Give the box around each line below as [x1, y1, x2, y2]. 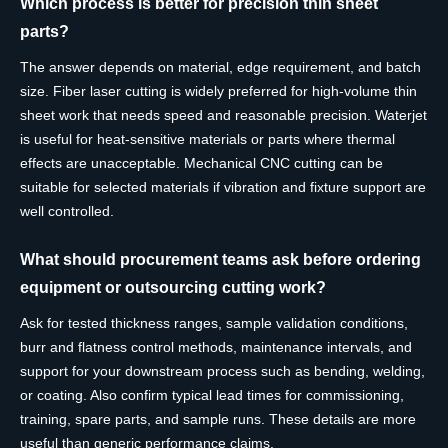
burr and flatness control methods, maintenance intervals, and [20, 339, 412, 356]
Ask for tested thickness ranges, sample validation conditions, [20, 315, 408, 332]
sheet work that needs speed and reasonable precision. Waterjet [20, 107, 427, 124]
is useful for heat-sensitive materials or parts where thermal [20, 131, 395, 148]
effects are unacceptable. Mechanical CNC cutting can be [20, 155, 383, 172]
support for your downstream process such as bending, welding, [20, 363, 425, 380]
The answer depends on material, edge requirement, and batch [20, 59, 421, 76]
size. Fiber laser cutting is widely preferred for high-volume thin [20, 83, 417, 100]
